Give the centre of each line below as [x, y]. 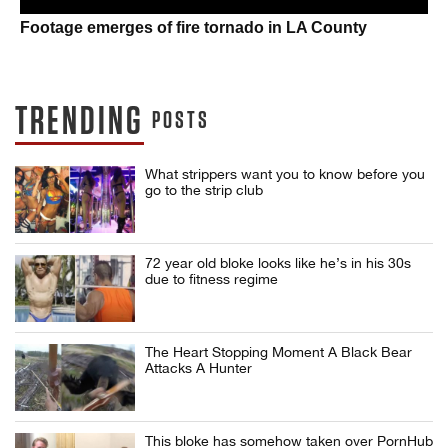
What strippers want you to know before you [285, 174]
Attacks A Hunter [198, 368]
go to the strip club [204, 190]
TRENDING [79, 123]
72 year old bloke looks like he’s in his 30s [278, 263]
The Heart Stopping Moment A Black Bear [278, 352]
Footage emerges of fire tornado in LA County [193, 28]
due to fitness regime [211, 279]
